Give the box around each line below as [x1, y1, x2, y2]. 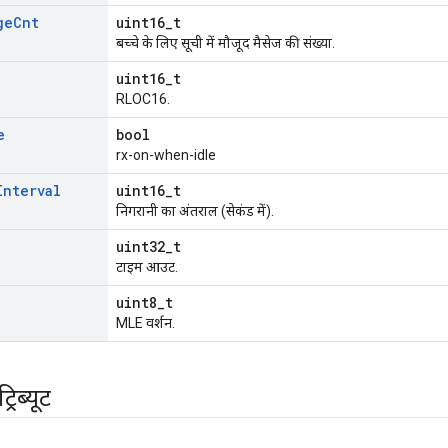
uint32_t [116, 237, 181, 257]
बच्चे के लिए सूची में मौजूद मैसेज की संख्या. [116, 35, 335, 52]
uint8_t [116, 293, 173, 313]
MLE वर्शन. [116, 315, 175, 332]
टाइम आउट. [116, 259, 178, 276]
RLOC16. [116, 91, 170, 108]
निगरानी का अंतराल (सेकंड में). [116, 203, 274, 220]
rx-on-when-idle [116, 147, 216, 164]
